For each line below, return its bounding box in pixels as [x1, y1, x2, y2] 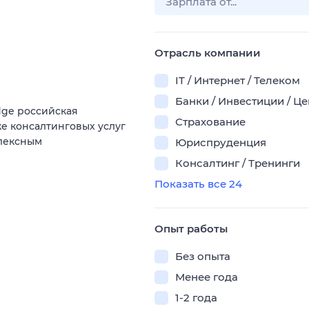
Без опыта [175, 250, 230, 263]
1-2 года [175, 291, 217, 304]
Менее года [175, 270, 238, 283]
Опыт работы [154, 222, 228, 235]
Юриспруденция [175, 136, 266, 149]
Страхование [175, 115, 246, 128]
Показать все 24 [154, 177, 242, 190]
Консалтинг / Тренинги [175, 157, 300, 170]
